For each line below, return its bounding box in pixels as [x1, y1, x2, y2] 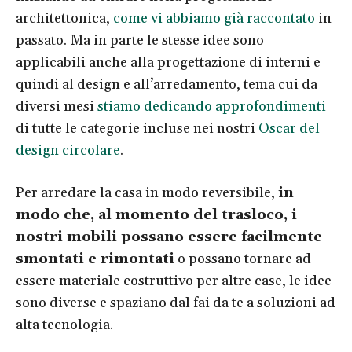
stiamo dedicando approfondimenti [97, 97, 326, 115]
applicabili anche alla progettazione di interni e [16, 53, 321, 71]
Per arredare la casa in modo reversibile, [16, 183, 278, 202]
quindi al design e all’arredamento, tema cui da [16, 75, 317, 93]
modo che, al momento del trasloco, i [16, 205, 297, 224]
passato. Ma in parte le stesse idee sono [16, 31, 264, 49]
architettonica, [16, 9, 113, 27]
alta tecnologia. [16, 315, 113, 334]
